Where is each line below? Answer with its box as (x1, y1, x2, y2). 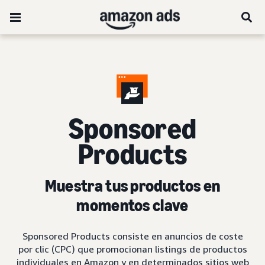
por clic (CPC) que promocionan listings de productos (18, 243, 247, 255)
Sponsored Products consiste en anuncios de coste (22, 230, 243, 242)
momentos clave (76, 196, 189, 215)
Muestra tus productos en (44, 176, 221, 196)
